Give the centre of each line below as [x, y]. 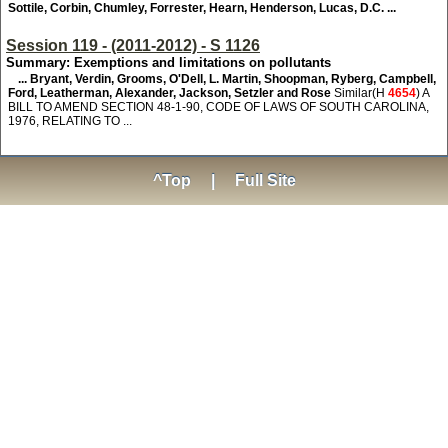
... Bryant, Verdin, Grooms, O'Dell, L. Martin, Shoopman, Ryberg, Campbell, [227, 79]
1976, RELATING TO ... [70, 121]
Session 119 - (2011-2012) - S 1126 [133, 45]
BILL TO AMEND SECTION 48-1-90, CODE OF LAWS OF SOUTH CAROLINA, [218, 107]
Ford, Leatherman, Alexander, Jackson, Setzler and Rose [171, 93]
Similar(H [361, 93]
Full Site [265, 180]
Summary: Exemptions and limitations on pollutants [168, 62]
